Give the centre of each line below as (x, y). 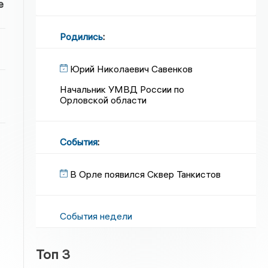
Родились (82, 36)
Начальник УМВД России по (122, 89)
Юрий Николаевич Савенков (132, 69)
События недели (96, 216)
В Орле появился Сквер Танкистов (146, 174)
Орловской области (103, 100)
